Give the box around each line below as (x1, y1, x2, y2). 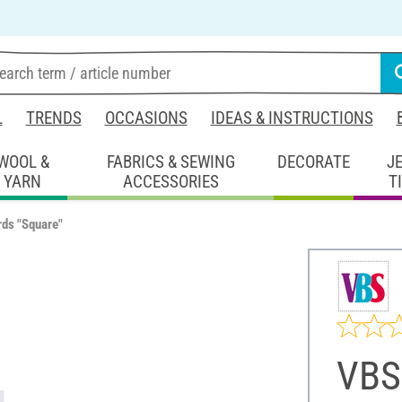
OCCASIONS (104, 108, 188, 128)
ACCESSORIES (122, 170, 219, 192)
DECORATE (277, 151, 351, 172)
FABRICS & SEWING (106, 151, 235, 172)
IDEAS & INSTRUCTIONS (210, 108, 373, 128)
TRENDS (25, 108, 82, 128)
